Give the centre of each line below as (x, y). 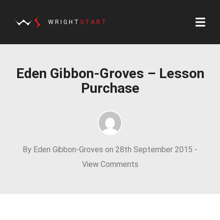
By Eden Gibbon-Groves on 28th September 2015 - (110, 150)
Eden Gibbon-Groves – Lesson (110, 73)
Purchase (110, 88)
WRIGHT (64, 22)
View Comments (110, 164)
